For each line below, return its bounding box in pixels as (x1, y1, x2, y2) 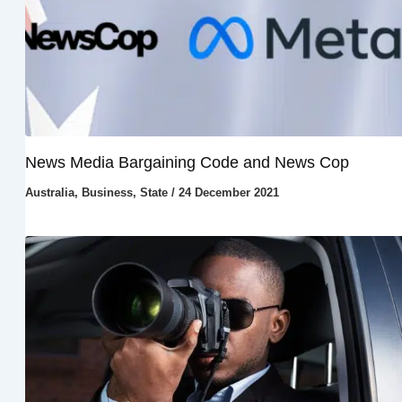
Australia (24, 185, 74, 199)
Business (81, 185, 133, 199)
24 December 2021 (178, 185, 279, 199)
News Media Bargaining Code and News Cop (24, 152, 349, 171)
